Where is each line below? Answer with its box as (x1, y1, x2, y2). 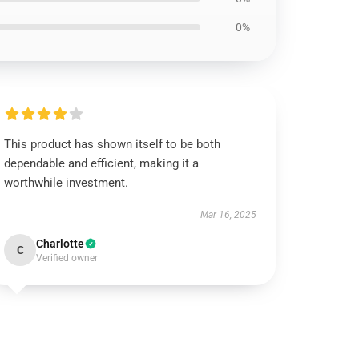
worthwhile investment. (4, 175, 129, 190)
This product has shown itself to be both (4, 137, 221, 151)
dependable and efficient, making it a (4, 156, 200, 171)
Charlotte (36, 237, 85, 250)
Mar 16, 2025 (200, 209, 256, 220)
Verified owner (36, 252, 99, 264)
